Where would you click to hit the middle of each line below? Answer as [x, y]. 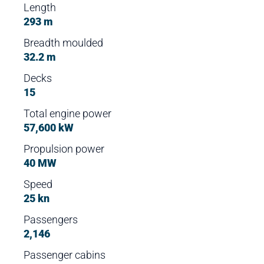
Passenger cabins [65, 255]
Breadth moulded [64, 43]
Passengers [51, 220]
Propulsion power [64, 149]
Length [40, 7]
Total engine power [68, 113]
